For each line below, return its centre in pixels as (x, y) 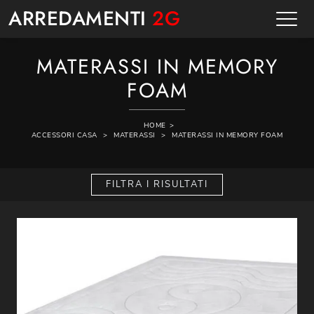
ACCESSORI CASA (64, 135)
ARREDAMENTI (80, 19)
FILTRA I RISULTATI (157, 184)
